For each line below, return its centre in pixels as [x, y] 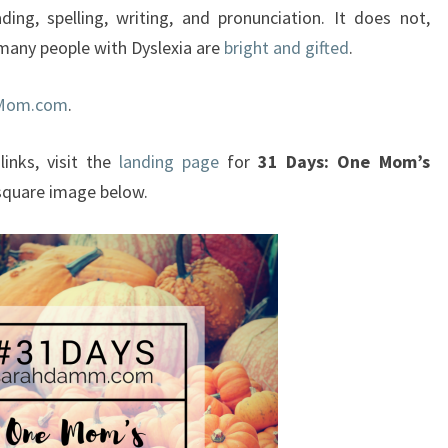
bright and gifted [286, 47]
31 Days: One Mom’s [344, 161]
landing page [169, 161]
